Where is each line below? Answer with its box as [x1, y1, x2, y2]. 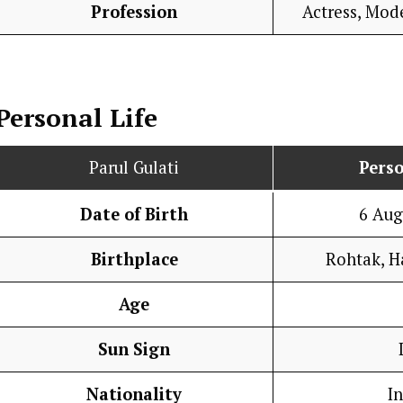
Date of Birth [80, 203, 188, 226]
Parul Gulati [89, 157, 179, 179]
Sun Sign [98, 338, 170, 361]
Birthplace [90, 248, 178, 271]
